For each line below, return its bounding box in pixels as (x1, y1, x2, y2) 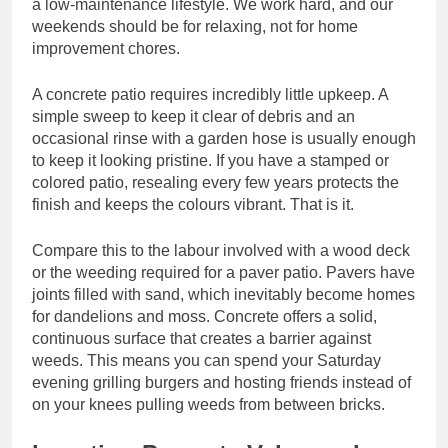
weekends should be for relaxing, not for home (32, 18, 358, 36)
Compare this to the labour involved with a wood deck (32, 242, 410, 260)
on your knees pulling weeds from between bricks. (32, 396, 385, 414)
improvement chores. (32, 40, 180, 58)
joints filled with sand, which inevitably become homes (32, 286, 415, 304)
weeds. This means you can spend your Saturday (32, 352, 381, 370)
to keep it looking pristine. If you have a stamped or (32, 152, 389, 170)
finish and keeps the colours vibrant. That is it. (32, 196, 354, 214)
